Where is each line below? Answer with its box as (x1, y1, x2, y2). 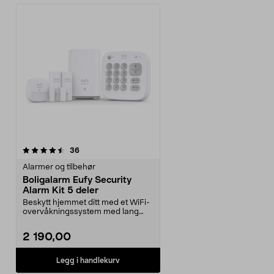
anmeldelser (79, 146, 122, 154)
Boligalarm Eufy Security (23, 176, 131, 185)
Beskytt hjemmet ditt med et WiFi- (23, 199, 150, 207)
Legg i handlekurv (56, 256, 120, 264)
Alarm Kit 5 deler (23, 186, 98, 195)
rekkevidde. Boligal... (23, 217, 99, 225)
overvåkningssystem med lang (23, 208, 139, 216)
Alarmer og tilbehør (23, 163, 95, 171)
